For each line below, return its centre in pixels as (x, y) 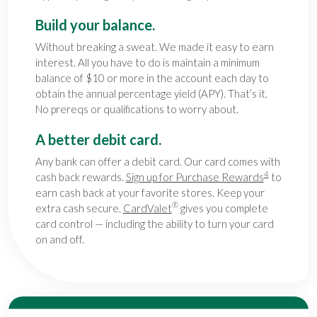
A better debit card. (98, 139)
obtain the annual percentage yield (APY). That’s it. (151, 93)
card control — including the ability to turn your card (154, 223)
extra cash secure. (79, 208)
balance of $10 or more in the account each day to (152, 77)
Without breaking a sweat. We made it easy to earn (154, 46)
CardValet (147, 208)
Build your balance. (95, 24)
